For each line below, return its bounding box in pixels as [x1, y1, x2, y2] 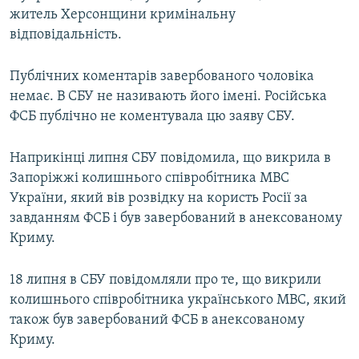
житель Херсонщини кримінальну [10, 7, 236, 23]
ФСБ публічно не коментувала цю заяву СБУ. [10, 109, 295, 125]
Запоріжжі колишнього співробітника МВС [10, 171, 289, 187]
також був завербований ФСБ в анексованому [10, 313, 305, 329]
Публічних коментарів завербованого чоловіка [10, 69, 314, 85]
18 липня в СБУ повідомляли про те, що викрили [10, 272, 321, 288]
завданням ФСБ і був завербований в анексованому [10, 211, 342, 227]
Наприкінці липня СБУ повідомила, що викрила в [10, 151, 331, 167]
